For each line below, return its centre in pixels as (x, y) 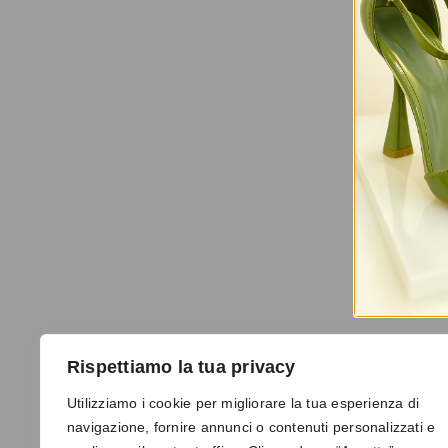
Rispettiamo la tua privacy (181, 367)
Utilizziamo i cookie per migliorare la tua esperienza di (243, 403)
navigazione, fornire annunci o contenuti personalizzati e (251, 427)
